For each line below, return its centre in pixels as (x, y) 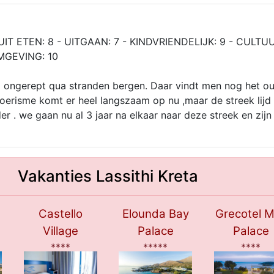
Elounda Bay (155, 213)
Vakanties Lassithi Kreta (108, 176)
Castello (60, 213)
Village (60, 231)
